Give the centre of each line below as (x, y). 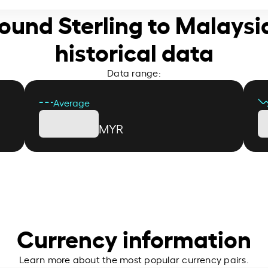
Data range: (134, 72)
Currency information (134, 237)
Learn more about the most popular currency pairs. (134, 259)
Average (71, 102)
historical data (134, 51)
